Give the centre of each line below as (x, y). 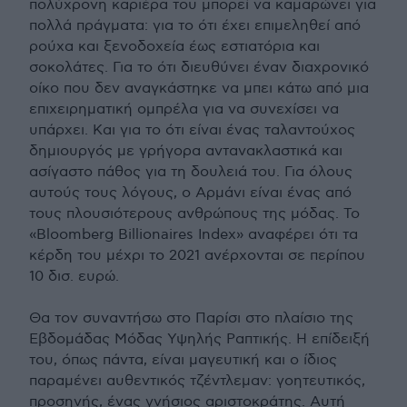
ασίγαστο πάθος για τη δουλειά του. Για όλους (191, 173)
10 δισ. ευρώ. (74, 277)
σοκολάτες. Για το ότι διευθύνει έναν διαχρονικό (199, 68)
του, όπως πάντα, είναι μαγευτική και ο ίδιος (183, 361)
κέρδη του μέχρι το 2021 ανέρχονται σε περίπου (197, 256)
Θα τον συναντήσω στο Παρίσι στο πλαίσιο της (191, 319)
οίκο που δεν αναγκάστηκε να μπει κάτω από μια (199, 89)
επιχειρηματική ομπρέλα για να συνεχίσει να (184, 110)
